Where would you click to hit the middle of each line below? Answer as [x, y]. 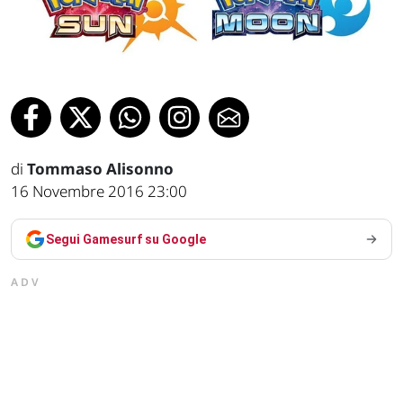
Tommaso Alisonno [100, 169]
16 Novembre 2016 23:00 [99, 192]
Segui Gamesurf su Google [126, 240]
